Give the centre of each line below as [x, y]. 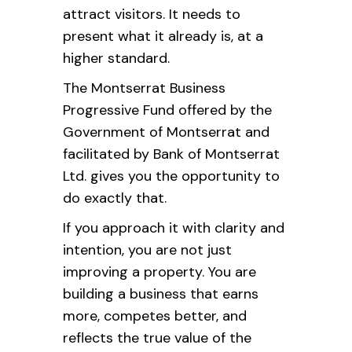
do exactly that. [115, 198]
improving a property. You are [159, 272]
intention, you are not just [147, 250]
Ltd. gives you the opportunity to [171, 176]
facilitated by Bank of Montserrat [171, 154]
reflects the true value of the [157, 338]
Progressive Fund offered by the [167, 110]
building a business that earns [161, 294]
